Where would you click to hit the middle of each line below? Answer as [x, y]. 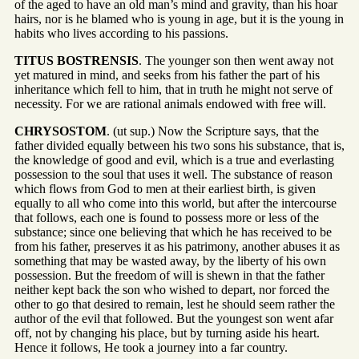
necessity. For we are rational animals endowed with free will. [170, 104]
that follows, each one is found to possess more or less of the [167, 218]
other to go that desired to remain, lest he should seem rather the [175, 305]
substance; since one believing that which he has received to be [173, 232]
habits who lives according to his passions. [121, 34]
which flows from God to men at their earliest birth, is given [165, 189]
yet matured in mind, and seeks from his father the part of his [167, 75]
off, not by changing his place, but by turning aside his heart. [167, 333]
